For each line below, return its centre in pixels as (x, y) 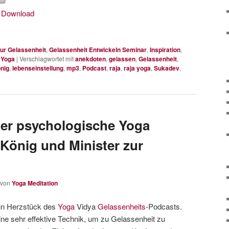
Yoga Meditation (35, 183)
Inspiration (165, 49)
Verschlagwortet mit (47, 58)
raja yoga (137, 68)
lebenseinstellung (38, 68)
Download (18, 13)
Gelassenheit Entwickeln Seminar (98, 49)
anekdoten (90, 59)
